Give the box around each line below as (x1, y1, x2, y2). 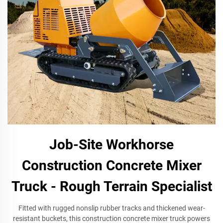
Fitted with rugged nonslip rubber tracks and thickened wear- (18, 204, 205, 212)
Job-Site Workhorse (49, 136, 174, 153)
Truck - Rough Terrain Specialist (11, 178, 212, 195)
